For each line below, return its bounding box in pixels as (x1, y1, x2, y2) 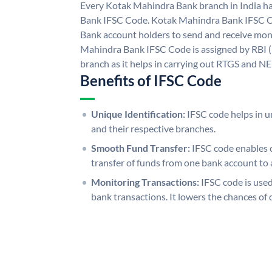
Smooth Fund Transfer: (91, 141, 190, 154)
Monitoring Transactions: (91, 175, 199, 188)
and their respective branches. (91, 122, 216, 134)
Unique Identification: (91, 107, 185, 120)
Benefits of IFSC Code (80, 71, 222, 89)
